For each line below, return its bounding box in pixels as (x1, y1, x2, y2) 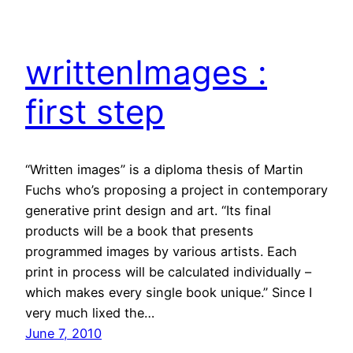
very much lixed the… (25, 305, 154, 321)
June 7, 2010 (25, 325, 102, 342)
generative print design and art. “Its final (25, 203, 271, 219)
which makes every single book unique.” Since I (25, 284, 312, 301)
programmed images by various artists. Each (25, 243, 297, 260)
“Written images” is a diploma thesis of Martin (25, 162, 303, 178)
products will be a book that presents (25, 223, 254, 240)
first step (25, 91, 165, 132)
